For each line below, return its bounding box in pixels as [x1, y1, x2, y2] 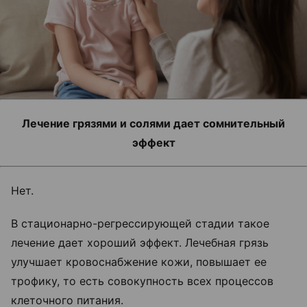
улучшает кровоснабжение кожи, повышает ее [11, 254, 267, 269]
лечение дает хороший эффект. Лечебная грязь [11, 235, 269, 249]
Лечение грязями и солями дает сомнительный [22, 116, 285, 130]
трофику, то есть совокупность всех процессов [11, 273, 273, 288]
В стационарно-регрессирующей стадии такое [11, 216, 269, 230]
